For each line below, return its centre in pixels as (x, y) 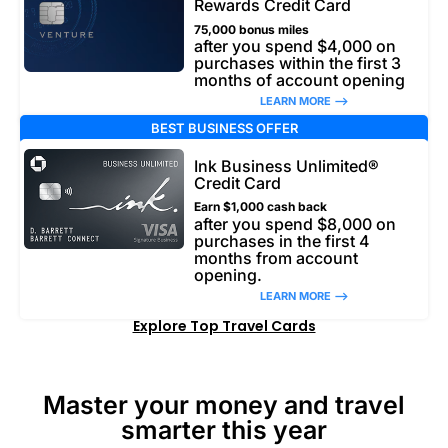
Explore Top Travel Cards (224, 326)
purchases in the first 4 (282, 240)
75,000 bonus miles (251, 29)
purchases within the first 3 (297, 63)
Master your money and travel (224, 405)
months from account (276, 257)
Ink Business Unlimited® (286, 165)
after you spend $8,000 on (295, 223)
